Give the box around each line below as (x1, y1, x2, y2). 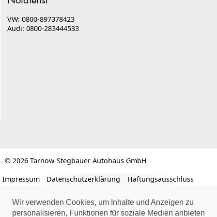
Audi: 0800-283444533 (7, 24, 79, 33)
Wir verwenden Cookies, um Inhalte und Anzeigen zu (12, 198, 194, 206)
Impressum (2, 174, 40, 184)
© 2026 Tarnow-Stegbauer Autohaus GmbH (5, 156, 147, 166)
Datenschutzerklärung (46, 174, 121, 184)
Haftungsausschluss (127, 174, 194, 184)
